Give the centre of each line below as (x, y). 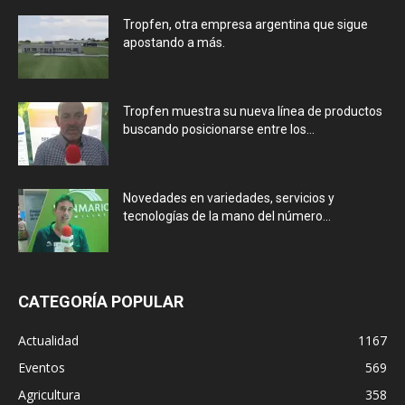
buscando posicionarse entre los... (219, 129)
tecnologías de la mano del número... (227, 216)
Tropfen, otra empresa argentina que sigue (245, 24)
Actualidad (48, 340)
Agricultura (49, 394)
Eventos (42, 367)
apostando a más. (174, 42)
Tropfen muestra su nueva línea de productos (253, 111)
